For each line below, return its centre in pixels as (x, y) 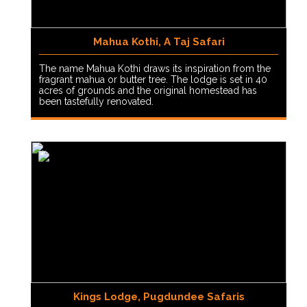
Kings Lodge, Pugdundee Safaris (159, 297)
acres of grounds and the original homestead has (148, 91)
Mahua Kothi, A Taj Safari (159, 42)
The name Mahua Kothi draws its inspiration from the (155, 69)
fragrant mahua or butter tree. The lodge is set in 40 (153, 80)
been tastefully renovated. (96, 102)
